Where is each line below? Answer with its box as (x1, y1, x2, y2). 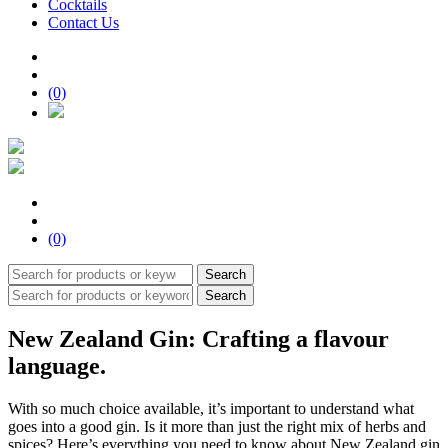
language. (8, 353, 106, 380)
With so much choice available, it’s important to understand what (8, 400, 414, 418)
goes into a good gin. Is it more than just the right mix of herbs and (8, 418, 426, 436)
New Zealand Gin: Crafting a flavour (8, 326, 389, 353)
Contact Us (48, 14, 119, 32)
